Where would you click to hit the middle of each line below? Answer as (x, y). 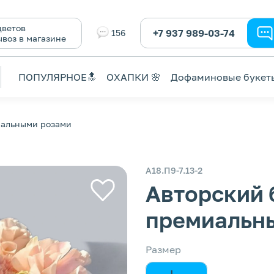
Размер (163, 250)
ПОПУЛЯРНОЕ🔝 (57, 77)
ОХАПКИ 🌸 (134, 77)
